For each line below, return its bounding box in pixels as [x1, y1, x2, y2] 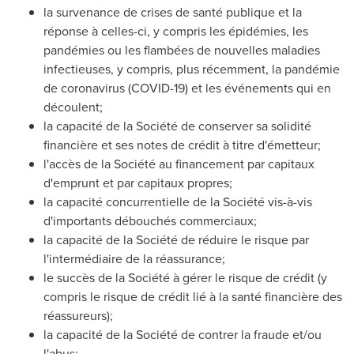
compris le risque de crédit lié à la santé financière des [43, 288, 342, 305]
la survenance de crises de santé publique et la [43, 3, 302, 21]
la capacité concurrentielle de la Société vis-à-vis [43, 193, 312, 210]
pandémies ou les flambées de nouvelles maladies [43, 41, 320, 58]
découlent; [43, 98, 103, 115]
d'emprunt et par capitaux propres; [43, 174, 232, 191]
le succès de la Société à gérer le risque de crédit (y [43, 269, 327, 286]
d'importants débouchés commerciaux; [43, 212, 257, 229]
